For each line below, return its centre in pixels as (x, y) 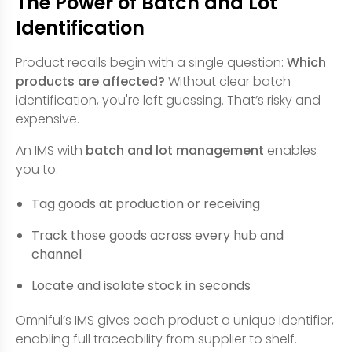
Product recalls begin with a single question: (151, 62)
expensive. (48, 119)
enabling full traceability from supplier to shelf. (156, 339)
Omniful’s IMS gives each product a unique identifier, (175, 320)
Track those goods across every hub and (158, 235)
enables (290, 150)
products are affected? (90, 81)
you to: (37, 169)
